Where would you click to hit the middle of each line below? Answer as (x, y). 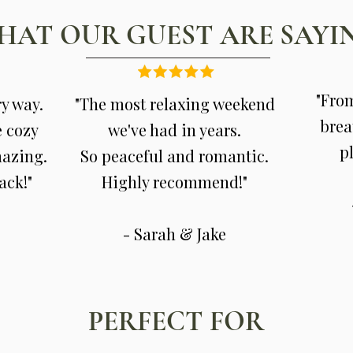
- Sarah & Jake (175, 234)
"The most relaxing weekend (175, 104)
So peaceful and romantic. (175, 156)
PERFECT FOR (176, 321)
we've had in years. (175, 130)
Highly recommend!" (175, 182)
